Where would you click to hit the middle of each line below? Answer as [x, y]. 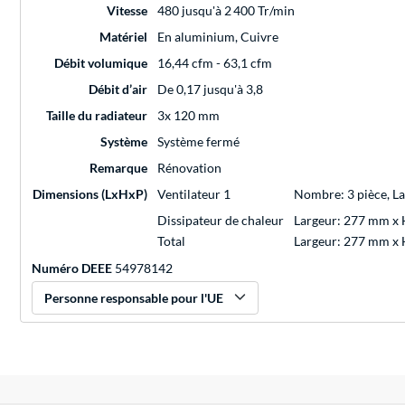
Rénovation [189, 167]
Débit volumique [101, 62]
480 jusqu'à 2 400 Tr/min [226, 10]
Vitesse [127, 10]
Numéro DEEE [72, 268]
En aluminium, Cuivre [218, 36]
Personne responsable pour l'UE [134, 297]
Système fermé [198, 141]
